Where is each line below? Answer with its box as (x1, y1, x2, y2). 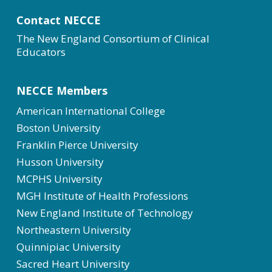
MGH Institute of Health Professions (16, 189, 188, 203)
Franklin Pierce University (16, 138, 138, 152)
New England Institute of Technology (16, 206, 193, 220)
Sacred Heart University (16, 257, 130, 271)
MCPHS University (16, 172, 103, 186)
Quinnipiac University (16, 240, 121, 254)
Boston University (16, 121, 101, 135)
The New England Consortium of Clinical (16, 32, 209, 46)
